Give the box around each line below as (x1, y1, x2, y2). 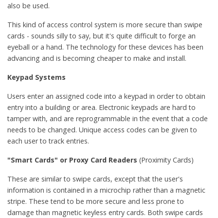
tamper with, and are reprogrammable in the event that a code (7, 113, 208, 123)
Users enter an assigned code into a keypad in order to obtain (7, 91, 205, 101)
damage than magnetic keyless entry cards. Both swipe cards (7, 207, 203, 217)
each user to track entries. (7, 136, 89, 145)
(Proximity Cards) (139, 155, 194, 164)
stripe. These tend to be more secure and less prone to (7, 196, 184, 206)
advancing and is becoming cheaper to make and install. (7, 53, 186, 63)
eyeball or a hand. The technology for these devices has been (7, 42, 203, 52)
